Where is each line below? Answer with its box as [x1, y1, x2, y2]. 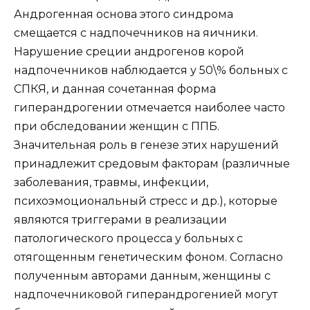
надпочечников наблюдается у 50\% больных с [14, 64, 288, 77]
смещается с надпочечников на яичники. [14, 26, 258, 40]
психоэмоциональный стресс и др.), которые [14, 194, 277, 208]
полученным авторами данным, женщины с [14, 269, 271, 283]
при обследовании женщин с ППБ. [14, 120, 219, 134]
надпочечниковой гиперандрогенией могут [14, 288, 277, 302]
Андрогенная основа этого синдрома [14, 8, 233, 21]
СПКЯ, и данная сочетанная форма [14, 82, 216, 96]
